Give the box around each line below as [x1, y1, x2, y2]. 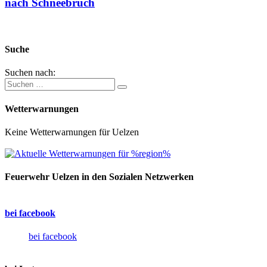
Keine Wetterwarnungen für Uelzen [5, 126, 139, 137]
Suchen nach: [5, 67, 55, 78]
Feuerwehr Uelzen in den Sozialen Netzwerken [5, 172, 194, 182]
